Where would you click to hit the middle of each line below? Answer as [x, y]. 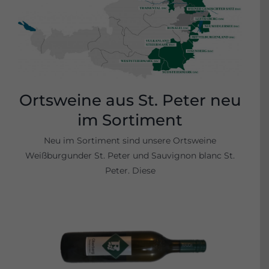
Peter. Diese [130, 173]
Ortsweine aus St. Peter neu [130, 102]
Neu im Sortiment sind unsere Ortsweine [130, 143]
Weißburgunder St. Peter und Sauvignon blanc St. [130, 158]
